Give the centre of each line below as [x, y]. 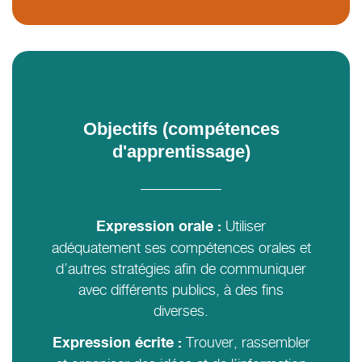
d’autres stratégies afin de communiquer [181, 269]
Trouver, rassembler [246, 343]
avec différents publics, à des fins [181, 290]
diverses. [181, 311]
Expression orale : [159, 227]
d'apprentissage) [181, 152]
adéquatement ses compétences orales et [181, 248]
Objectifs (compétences [181, 129]
